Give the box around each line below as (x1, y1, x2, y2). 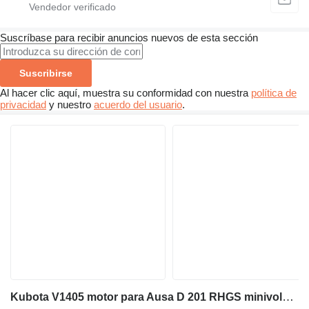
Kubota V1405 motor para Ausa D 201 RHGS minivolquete (282, 290, 294, 304)
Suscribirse (19, 68, 72, 79)
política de (251, 87, 297, 99)
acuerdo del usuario (94, 99, 182, 111)
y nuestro (46, 99, 94, 111)
